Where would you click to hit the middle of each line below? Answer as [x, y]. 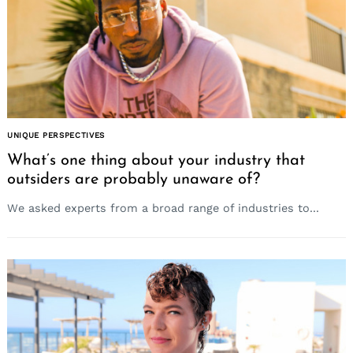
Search [54, 139]
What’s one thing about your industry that [156, 161]
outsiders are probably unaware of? [134, 180]
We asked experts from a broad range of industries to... [163, 208]
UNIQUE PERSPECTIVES [56, 135]
